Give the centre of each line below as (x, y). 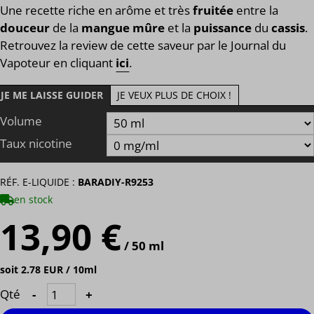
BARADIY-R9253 (116, 182)
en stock (33, 199)
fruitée (214, 11)
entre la (257, 11)
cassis (288, 28)
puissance (224, 28)
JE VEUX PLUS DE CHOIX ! (174, 95)
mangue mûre (124, 28)
